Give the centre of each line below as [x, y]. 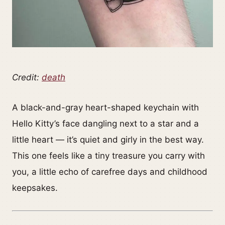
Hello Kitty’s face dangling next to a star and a [105, 124]
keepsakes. [35, 188]
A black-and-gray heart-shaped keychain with [105, 108]
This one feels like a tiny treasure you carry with [108, 156]
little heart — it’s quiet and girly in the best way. [108, 140]
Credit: [27, 78]
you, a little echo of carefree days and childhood [110, 172]
